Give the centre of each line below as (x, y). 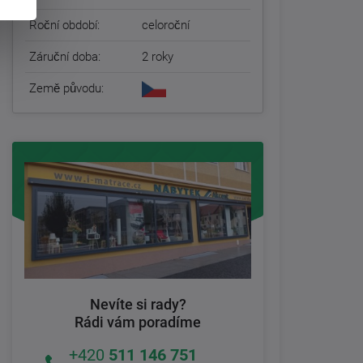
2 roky (158, 57)
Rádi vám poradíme (138, 322)
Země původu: (66, 89)
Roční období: (64, 26)
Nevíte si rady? (138, 304)
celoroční (166, 26)
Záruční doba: (65, 57)
